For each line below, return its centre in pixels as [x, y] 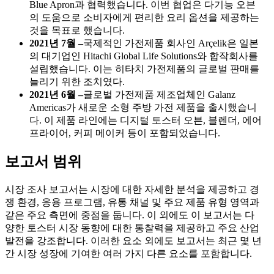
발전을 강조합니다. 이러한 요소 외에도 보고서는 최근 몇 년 [133, 241]
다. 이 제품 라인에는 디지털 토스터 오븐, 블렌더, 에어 [146, 120]
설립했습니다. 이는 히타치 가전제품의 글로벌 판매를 [144, 68]
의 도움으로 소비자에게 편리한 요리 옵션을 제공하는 [144, 17]
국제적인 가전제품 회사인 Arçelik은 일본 [171, 43]
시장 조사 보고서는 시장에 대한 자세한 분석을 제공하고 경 [132, 190]
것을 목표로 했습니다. [77, 30]
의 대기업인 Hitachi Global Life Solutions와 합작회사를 [144, 56]
